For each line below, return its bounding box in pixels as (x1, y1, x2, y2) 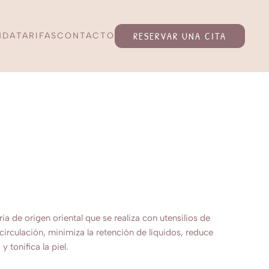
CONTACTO (57, 31, 115, 41)
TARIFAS (16, 31, 57, 41)
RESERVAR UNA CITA (133, 29, 226, 43)
